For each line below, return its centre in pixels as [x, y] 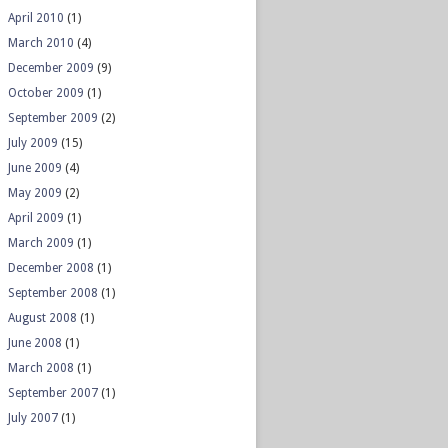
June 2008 [35, 343]
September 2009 [53, 118]
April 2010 [36, 18]
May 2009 [35, 193]
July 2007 [33, 418]
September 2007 [53, 393]
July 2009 [33, 143]
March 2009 [41, 243]
